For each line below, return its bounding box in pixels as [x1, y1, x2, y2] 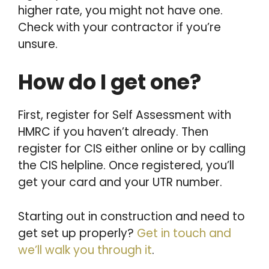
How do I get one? [18, 67, 201, 97]
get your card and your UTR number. [18, 174, 222, 190]
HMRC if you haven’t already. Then [18, 124, 208, 140]
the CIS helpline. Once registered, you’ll [18, 157, 234, 174]
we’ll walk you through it [18, 241, 152, 258]
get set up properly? [18, 225, 137, 241]
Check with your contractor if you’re [18, 19, 221, 35]
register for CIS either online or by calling [18, 141, 246, 157]
